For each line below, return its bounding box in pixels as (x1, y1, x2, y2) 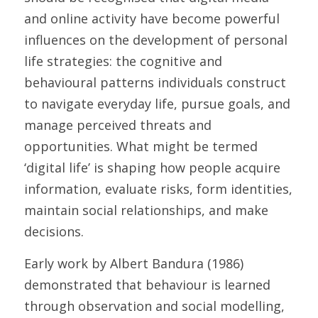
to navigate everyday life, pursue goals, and (24, 95, 290, 112)
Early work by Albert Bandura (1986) (24, 255, 243, 272)
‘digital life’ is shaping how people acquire (24, 159, 280, 176)
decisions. (24, 223, 87, 240)
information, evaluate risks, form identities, (24, 180, 292, 197)
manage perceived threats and (24, 116, 212, 133)
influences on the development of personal (24, 31, 287, 48)
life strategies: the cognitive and (24, 53, 222, 70)
